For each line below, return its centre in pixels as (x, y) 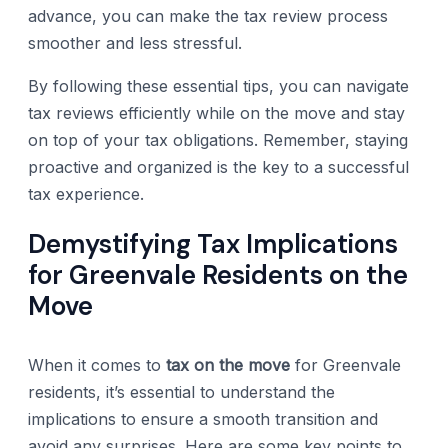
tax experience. (86, 193)
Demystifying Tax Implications (213, 244)
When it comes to (97, 364)
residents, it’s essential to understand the (181, 391)
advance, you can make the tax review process (208, 15)
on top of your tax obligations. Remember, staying (218, 139)
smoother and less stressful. (135, 42)
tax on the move (228, 364)
